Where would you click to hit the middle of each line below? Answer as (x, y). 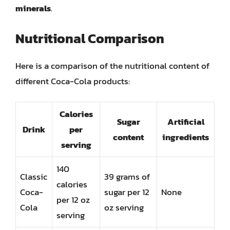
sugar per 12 (127, 192)
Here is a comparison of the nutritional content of (112, 65)
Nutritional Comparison (90, 38)
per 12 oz (73, 200)
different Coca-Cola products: (73, 81)
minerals (33, 8)
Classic (34, 177)
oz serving (124, 207)
